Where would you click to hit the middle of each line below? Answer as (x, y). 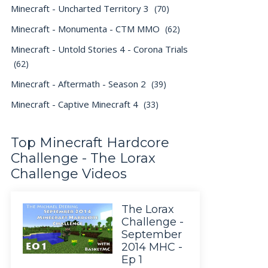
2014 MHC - (152, 247)
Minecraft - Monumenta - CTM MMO (86, 29)
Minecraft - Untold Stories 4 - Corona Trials (99, 49)
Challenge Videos (69, 174)
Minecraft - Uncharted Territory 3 (81, 8)
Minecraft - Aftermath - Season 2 (80, 84)
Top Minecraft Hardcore (90, 143)
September (152, 234)
